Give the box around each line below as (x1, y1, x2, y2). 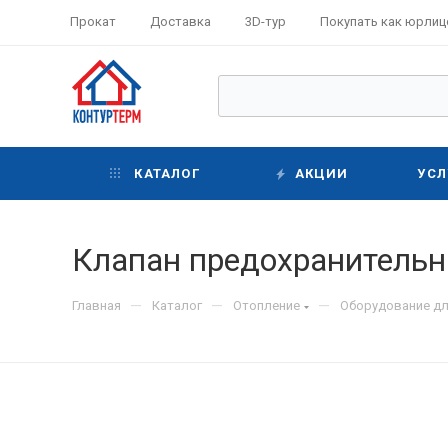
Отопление (233, 298, 300, 313)
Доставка (150, 13, 211, 29)
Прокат (70, 13, 116, 29)
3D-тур (245, 13, 286, 29)
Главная (72, 298, 121, 313)
